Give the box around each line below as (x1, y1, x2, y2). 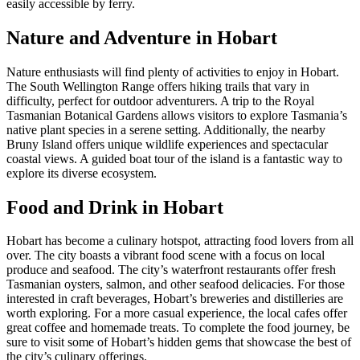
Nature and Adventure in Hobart (6, 27, 277, 48)
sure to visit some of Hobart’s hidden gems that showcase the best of (6, 335, 351, 350)
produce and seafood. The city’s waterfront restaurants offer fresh (6, 263, 336, 277)
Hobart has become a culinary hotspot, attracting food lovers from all (6, 234, 354, 248)
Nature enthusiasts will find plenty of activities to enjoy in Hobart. (6, 64, 339, 79)
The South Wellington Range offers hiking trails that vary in (6, 79, 309, 93)
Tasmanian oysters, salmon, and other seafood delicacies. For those (6, 277, 345, 292)
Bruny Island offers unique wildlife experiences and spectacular (6, 137, 328, 151)
